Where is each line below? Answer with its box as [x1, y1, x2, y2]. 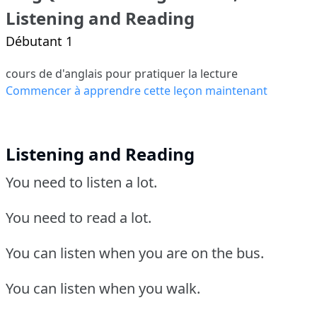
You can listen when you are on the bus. [6, 243, 264, 263]
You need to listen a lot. [6, 173, 157, 192]
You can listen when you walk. [6, 279, 200, 299]
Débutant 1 [6, 33, 73, 50]
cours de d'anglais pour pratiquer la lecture [6, 66, 238, 82]
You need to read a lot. [6, 208, 151, 228]
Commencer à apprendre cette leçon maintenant [6, 83, 267, 99]
